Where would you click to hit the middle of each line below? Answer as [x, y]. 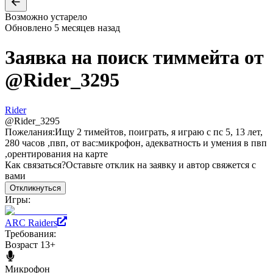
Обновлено [28, 27]
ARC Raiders [31, 222]
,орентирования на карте [56, 154]
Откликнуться [35, 188]
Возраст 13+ [30, 244]
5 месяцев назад [87, 27]
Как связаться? [35, 165]
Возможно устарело [46, 16]
